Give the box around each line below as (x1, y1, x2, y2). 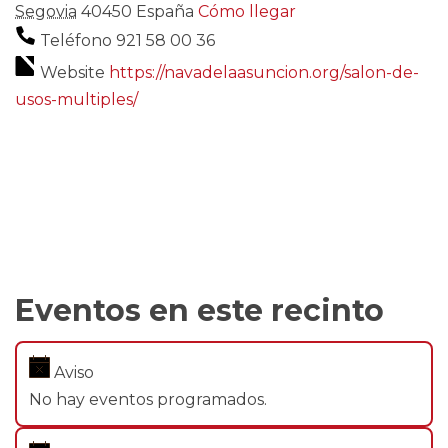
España (136, 2, 194, 22)
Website (40, 62, 109, 82)
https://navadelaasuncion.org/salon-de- (109, 62, 419, 82)
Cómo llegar (198, 2, 296, 22)
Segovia (15, 2, 77, 22)
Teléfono (40, 31, 116, 51)
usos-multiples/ (15, 89, 138, 109)
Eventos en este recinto (15, 291, 384, 329)
